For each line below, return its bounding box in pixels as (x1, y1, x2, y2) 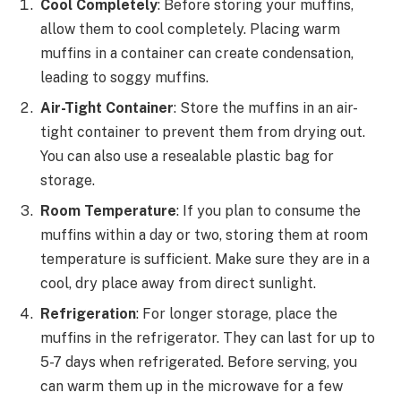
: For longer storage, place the (136, 304, 337, 322)
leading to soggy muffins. (40, 68, 209, 86)
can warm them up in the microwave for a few (40, 377, 343, 395)
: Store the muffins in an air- (174, 98, 358, 116)
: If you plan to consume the (176, 201, 361, 219)
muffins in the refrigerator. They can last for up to (40, 328, 375, 346)
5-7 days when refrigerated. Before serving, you (40, 353, 357, 371)
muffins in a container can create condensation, (40, 44, 354, 62)
